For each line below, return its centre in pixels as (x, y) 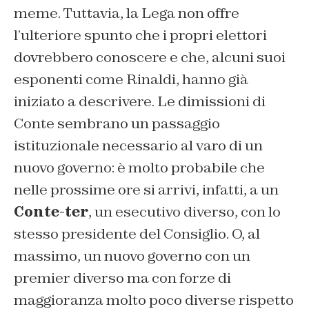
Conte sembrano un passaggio (117, 123)
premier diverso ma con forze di (122, 278)
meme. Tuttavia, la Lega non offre (127, 13)
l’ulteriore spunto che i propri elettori (140, 35)
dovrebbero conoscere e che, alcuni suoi (150, 57)
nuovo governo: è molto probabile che (139, 168)
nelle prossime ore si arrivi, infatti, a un (146, 190)
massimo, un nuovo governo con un (132, 256)
